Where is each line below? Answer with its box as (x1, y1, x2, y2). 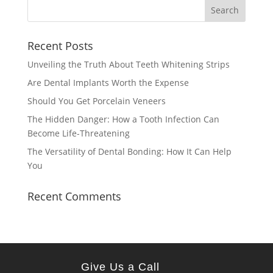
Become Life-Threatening (27, 127, 130, 140)
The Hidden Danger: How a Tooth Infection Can (27, 113, 219, 126)
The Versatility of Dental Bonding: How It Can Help (27, 146, 232, 158)
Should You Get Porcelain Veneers (27, 95, 166, 107)
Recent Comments (27, 189, 121, 204)
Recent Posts (27, 38, 93, 54)
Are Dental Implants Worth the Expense (27, 77, 189, 89)
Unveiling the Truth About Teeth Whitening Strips (27, 58, 230, 71)
